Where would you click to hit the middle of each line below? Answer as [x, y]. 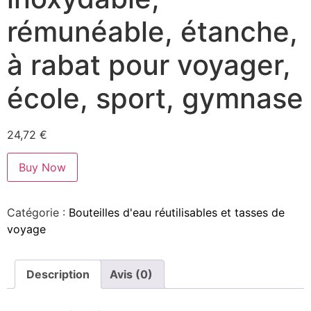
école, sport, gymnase [155, 98]
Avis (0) [131, 275]
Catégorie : [38, 213]
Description [58, 275]
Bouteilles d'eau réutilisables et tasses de [177, 213]
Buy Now [42, 168]
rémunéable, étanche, [152, 31]
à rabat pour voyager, [149, 65]
